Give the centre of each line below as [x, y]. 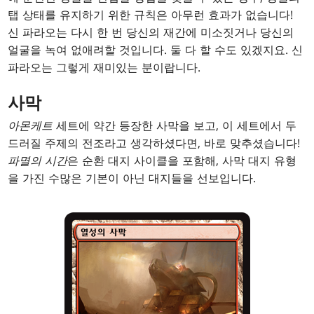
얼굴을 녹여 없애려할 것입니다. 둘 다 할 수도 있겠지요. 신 [156, 50]
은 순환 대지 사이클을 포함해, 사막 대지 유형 [182, 161]
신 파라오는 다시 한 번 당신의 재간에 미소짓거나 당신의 [151, 33]
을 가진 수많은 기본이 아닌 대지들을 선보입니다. [132, 178]
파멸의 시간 [38, 161]
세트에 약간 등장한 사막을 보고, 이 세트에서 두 [175, 126]
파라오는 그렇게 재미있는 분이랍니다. [104, 68]
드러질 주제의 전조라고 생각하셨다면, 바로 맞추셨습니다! [154, 143]
